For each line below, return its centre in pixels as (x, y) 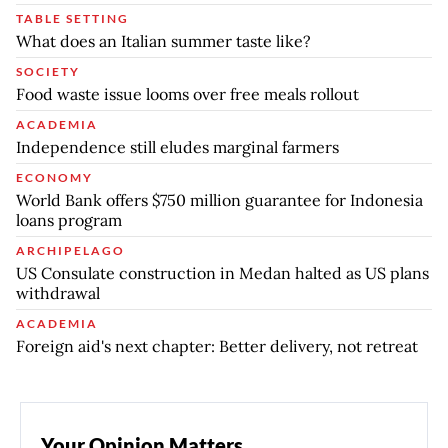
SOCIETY (48, 72)
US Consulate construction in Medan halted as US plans (222, 273)
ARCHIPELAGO (70, 251)
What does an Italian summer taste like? (163, 41)
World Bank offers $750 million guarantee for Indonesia (219, 200)
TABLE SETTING (72, 19)
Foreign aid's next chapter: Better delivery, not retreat (217, 346)
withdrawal (58, 293)
